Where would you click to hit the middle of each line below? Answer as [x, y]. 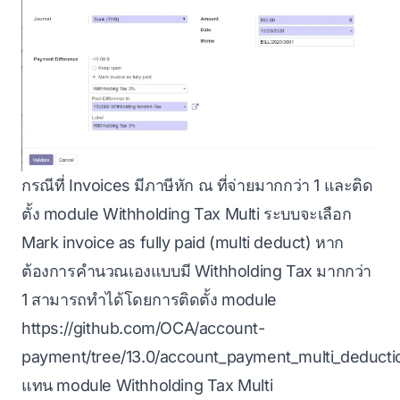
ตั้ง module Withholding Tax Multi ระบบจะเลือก [187, 214]
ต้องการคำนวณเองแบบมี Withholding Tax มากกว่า [197, 271]
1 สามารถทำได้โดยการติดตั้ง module [149, 300]
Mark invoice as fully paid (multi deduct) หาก [183, 243]
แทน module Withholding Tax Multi [147, 386]
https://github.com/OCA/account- [143, 329]
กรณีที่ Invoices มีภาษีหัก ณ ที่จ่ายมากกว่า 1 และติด [197, 186]
